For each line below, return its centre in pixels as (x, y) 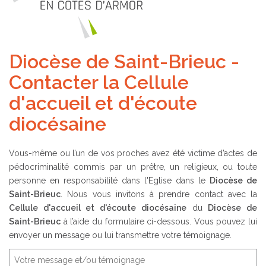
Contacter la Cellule (99, 82)
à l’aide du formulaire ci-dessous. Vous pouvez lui (159, 222)
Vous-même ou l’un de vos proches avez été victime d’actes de (133, 153)
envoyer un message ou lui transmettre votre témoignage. (120, 235)
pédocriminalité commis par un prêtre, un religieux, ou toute (133, 167)
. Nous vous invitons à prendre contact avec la (159, 194)
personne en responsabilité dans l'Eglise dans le (109, 181)
